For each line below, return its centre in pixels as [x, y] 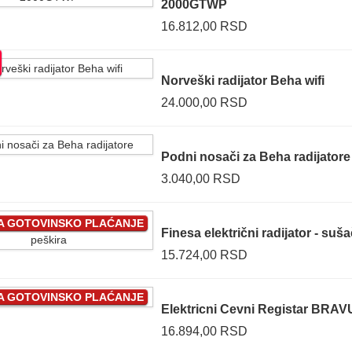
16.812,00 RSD [204, 26]
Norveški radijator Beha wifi [242, 81]
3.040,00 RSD [200, 179]
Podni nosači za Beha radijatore [255, 157]
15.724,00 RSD [204, 255]
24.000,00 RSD [204, 103]
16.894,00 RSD [204, 331]
